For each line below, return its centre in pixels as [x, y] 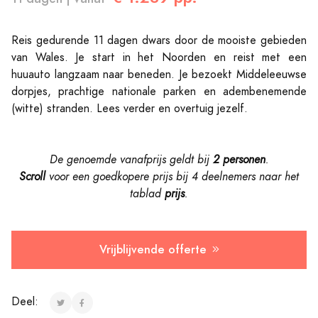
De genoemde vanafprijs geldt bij [131, 160]
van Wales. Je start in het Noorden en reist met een [159, 58]
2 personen [239, 160]
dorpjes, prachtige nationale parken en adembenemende [159, 92]
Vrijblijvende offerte [153, 250]
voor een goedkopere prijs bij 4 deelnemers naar [167, 177]
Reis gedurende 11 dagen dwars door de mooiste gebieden [159, 41]
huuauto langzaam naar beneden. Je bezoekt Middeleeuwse [159, 75]
